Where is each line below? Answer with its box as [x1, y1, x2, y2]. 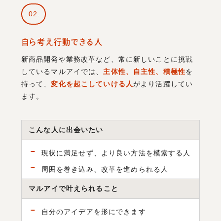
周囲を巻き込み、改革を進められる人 [41, 165, 169, 173]
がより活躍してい [133, 79, 193, 88]
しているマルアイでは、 [21, 67, 104, 75]
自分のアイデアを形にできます [41, 208, 146, 216]
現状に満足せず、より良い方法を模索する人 [41, 149, 191, 157]
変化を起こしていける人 [51, 79, 133, 88]
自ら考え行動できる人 [21, 37, 103, 46]
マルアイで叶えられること [29, 184, 118, 193]
